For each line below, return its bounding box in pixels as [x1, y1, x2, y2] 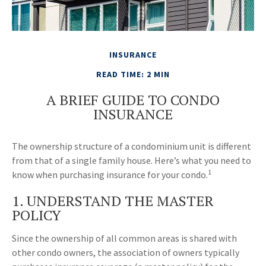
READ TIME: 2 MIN [96, 69, 170, 80]
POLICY [12, 205, 61, 225]
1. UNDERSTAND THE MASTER [12, 191, 214, 211]
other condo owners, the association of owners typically [12, 246, 239, 259]
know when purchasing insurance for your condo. [12, 169, 208, 181]
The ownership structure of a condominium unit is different [12, 140, 251, 153]
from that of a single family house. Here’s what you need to [12, 154, 251, 167]
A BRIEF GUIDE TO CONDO [46, 90, 220, 110]
